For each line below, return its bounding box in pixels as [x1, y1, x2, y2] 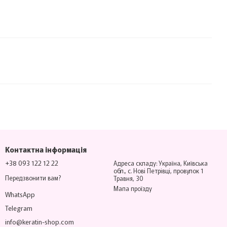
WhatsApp [5, 190, 35, 200]
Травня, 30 [113, 174, 143, 182]
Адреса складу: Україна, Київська [113, 159, 208, 167]
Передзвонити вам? [5, 173, 61, 182]
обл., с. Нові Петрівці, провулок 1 [113, 166, 204, 175]
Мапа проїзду [113, 184, 152, 193]
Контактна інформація [5, 144, 87, 155]
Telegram [5, 203, 32, 213]
